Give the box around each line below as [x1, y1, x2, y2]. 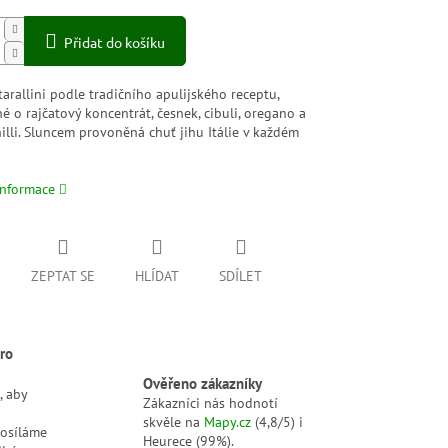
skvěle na [143, 412, 205, 431]
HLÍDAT [135, 267, 180, 286]
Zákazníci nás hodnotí [143, 393, 279, 412]
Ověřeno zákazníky [143, 372, 263, 393]
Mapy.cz [204, 412, 252, 431]
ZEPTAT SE [31, 267, 96, 286]
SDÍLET [219, 267, 263, 286]
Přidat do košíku [64, 33, 166, 52]
